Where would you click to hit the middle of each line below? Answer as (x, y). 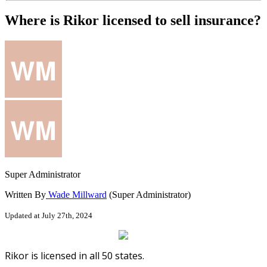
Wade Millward (76, 194)
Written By (25, 194)
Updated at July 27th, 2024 (49, 215)
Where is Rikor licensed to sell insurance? (133, 20)
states (129, 255)
